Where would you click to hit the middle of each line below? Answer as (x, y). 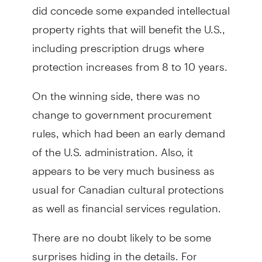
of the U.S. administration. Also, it (112, 147)
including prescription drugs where (118, 43)
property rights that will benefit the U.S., (128, 24)
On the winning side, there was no (116, 91)
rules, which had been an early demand (128, 128)
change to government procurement (122, 109)
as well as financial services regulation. (126, 203)
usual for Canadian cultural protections (128, 184)
